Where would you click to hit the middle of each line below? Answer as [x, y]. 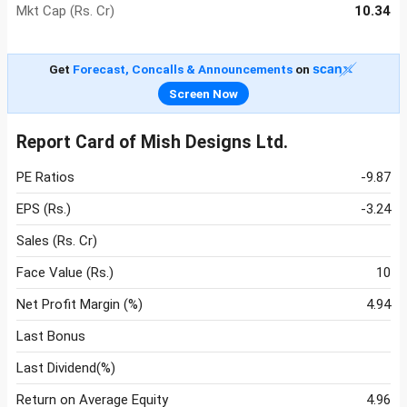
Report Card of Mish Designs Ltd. [152, 143]
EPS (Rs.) [44, 209]
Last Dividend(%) [66, 368]
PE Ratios [45, 178]
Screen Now [203, 94]
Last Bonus [51, 337]
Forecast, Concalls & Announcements [182, 69]
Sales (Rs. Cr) [57, 241]
